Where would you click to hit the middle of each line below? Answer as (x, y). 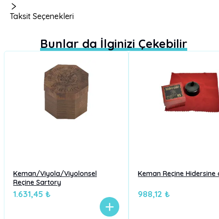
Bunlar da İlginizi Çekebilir (113, 44)
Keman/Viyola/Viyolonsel (55, 174)
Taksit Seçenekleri (42, 16)
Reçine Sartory (37, 182)
